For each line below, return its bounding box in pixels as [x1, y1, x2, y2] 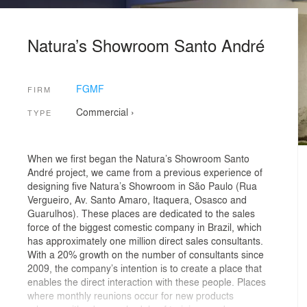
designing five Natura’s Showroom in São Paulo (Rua [27, 178, 257, 193]
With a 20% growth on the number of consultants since [27, 247, 264, 261]
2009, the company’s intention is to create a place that [27, 260, 262, 275]
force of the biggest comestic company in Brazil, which [27, 219, 262, 234]
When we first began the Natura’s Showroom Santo [27, 151, 249, 165]
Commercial [75, 105, 128, 119]
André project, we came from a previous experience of [27, 164, 262, 179]
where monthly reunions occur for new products [27, 288, 234, 302]
